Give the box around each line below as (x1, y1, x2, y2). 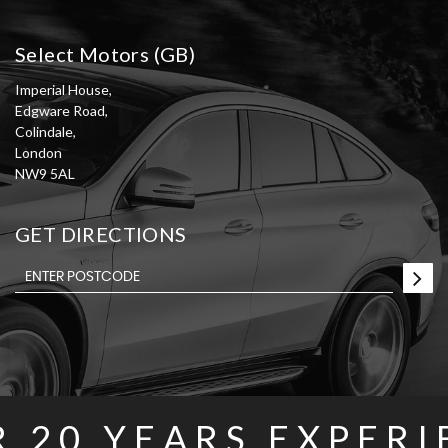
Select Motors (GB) (14, 42, 196, 67)
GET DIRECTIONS (14, 222, 187, 247)
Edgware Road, (14, 102, 108, 120)
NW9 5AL (14, 165, 75, 183)
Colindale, (14, 123, 76, 141)
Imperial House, (14, 81, 112, 99)
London (14, 144, 62, 162)
